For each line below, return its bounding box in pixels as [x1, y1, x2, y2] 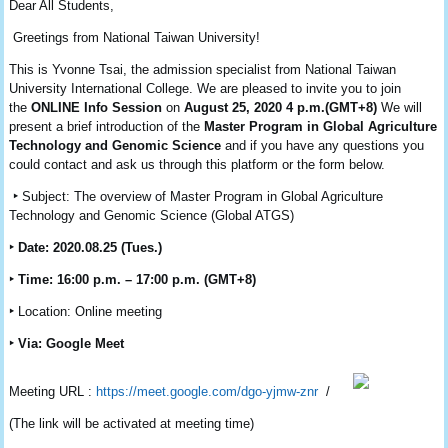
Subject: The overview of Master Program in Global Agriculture [18, 189, 384, 205]
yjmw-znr [266, 384, 319, 400]
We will [381, 100, 423, 116]
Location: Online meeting [18, 304, 163, 320]
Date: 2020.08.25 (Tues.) [14, 240, 163, 256]
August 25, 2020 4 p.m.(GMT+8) [184, 100, 378, 116]
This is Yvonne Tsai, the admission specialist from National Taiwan [9, 62, 397, 78]
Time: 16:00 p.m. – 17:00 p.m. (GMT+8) [14, 272, 257, 288]
